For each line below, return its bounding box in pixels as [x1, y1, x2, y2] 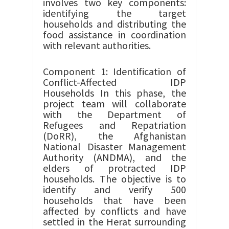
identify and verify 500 [43, 183, 186, 196]
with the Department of [43, 108, 186, 121]
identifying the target [43, 7, 186, 19]
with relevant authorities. [43, 39, 151, 52]
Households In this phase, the [43, 86, 186, 99]
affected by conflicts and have [43, 204, 186, 217]
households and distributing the [43, 17, 186, 30]
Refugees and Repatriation [43, 119, 186, 131]
